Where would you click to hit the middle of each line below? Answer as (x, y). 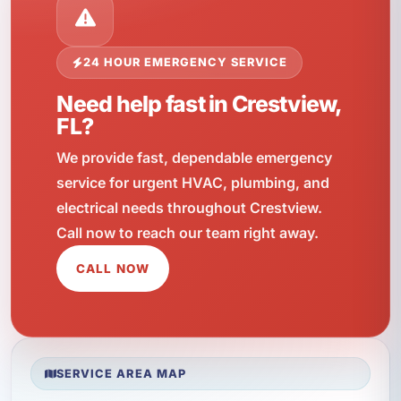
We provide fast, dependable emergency (195, 157)
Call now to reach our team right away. (188, 232)
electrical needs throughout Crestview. (190, 207)
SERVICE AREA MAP (121, 373)
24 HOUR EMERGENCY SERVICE (185, 63)
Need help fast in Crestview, (199, 104)
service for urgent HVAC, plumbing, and (193, 182)
